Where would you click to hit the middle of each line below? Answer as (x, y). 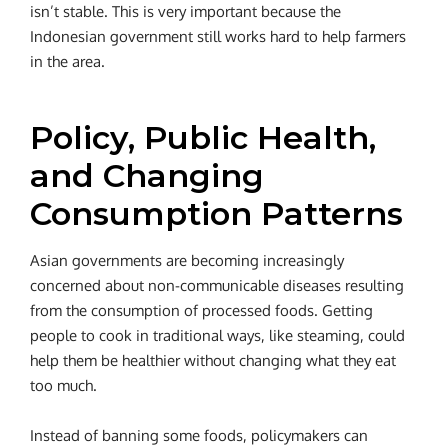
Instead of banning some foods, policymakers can (199, 435)
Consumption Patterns (216, 213)
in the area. (67, 61)
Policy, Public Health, (203, 137)
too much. (63, 385)
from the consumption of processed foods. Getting (201, 310)
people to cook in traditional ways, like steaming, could (217, 335)
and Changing (147, 175)
